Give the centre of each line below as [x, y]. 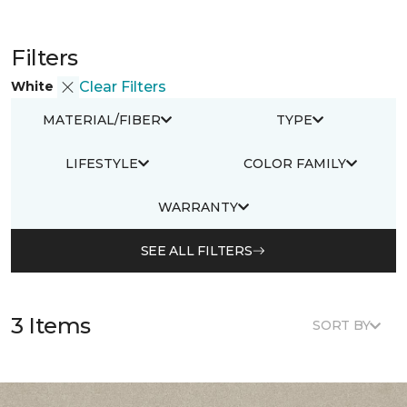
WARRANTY [198, 207]
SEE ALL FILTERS [196, 250]
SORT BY [342, 325]
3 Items [51, 325]
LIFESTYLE [102, 163]
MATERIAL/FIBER [102, 119]
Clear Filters [123, 87]
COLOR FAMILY [294, 163]
